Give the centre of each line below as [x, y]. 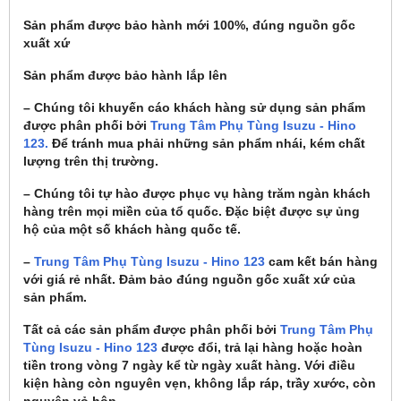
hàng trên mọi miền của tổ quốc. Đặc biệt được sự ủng [192, 211]
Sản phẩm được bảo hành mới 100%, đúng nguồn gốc [189, 25]
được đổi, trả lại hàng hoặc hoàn [260, 347]
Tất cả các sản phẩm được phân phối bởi [152, 329]
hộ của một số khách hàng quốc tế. [132, 229]
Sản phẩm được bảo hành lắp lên [127, 75]
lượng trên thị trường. [91, 161]
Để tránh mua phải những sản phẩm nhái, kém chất [207, 143]
